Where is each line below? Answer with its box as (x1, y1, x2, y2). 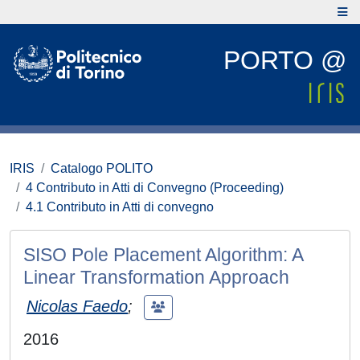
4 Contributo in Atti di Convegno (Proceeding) (26, 181, 284, 194)
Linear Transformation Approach (23, 267, 289, 288)
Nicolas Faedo (27, 297, 128, 315)
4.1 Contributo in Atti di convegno (26, 200, 214, 214)
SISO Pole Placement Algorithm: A (23, 244, 303, 265)
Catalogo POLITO (51, 162, 153, 175)
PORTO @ (223, 46, 346, 75)
